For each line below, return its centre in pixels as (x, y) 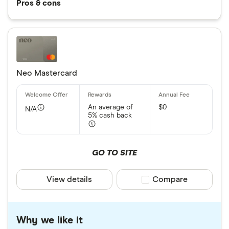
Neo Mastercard (47, 73)
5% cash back (110, 116)
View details (70, 179)
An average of (110, 107)
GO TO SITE (114, 153)
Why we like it (50, 220)
